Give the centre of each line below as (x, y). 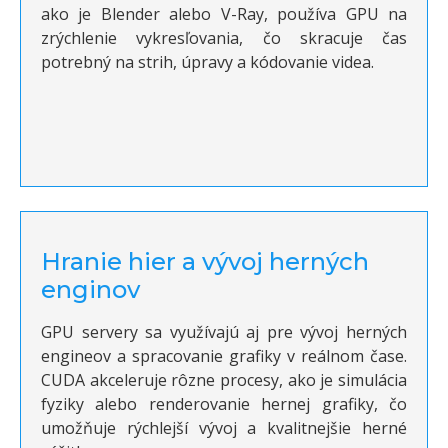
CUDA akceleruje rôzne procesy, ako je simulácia (224, 380)
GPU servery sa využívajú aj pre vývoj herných (224, 332)
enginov (90, 290)
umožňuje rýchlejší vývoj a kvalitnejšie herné (224, 428)
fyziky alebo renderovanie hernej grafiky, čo (224, 404)
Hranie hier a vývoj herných (205, 262)
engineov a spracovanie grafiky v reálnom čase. (224, 356)
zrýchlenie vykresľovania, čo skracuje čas (224, 38)
